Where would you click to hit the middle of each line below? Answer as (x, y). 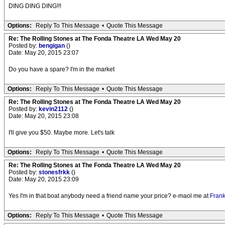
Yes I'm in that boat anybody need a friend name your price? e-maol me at (109, 196)
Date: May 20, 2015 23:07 (44, 53)
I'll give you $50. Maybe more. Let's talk (62, 133)
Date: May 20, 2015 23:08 (44, 116)
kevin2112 (54, 109)
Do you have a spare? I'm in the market (62, 69)
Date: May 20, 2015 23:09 (44, 179)
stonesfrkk (55, 172)
